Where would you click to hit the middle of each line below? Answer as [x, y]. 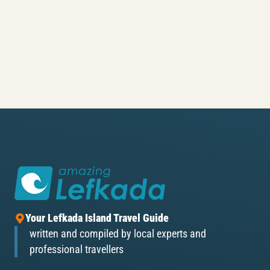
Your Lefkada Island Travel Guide [97, 218]
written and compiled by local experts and [118, 234]
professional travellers [77, 250]
